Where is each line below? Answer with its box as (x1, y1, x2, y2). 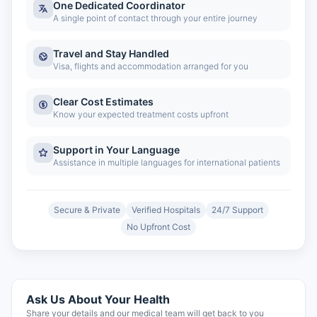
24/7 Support (212, 204, 263, 215)
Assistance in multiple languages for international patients (53, 157, 280, 168)
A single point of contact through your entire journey (53, 13, 258, 23)
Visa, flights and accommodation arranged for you (53, 61, 248, 71)
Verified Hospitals (132, 204, 200, 215)
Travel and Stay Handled (53, 47, 169, 59)
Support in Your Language (53, 144, 180, 156)
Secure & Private (54, 204, 120, 215)
